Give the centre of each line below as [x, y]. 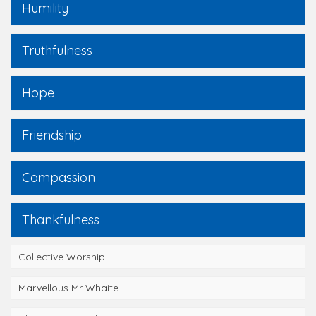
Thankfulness [61, 220]
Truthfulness [57, 50]
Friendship [52, 135]
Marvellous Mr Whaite [68, 288]
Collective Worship [62, 257]
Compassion [59, 177]
